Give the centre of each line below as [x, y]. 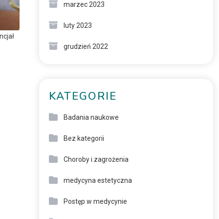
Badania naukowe [91, 117]
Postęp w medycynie [95, 201]
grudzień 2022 [86, 46]
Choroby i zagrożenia [96, 159]
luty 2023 [77, 25]
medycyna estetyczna [98, 180]
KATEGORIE [83, 96]
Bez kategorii [84, 138]
